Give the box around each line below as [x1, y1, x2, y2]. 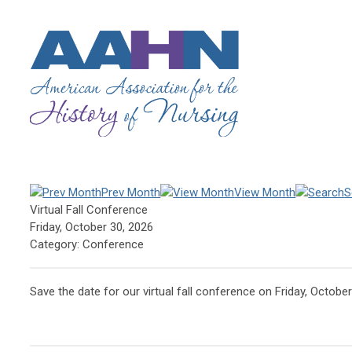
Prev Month [101, 185, 161, 200]
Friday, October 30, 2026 [30, 219, 154, 234]
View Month [234, 185, 296, 200]
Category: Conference [30, 236, 145, 251]
